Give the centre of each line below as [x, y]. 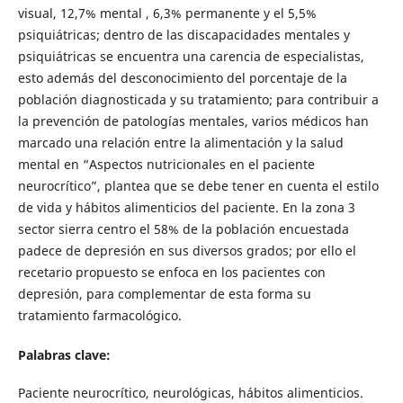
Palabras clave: [64, 355]
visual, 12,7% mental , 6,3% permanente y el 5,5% [167, 13]
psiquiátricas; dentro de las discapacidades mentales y [184, 35]
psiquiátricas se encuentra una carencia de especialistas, [191, 57]
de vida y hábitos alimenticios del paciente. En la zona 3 [186, 208]
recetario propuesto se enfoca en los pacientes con [171, 273]
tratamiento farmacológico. [99, 316]
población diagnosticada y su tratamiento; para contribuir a [198, 100]
